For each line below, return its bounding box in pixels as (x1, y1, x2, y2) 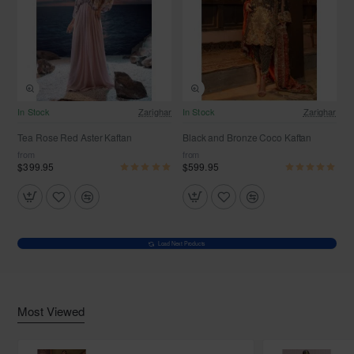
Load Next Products (157, 239, 206, 247)
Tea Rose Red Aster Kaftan (17, 130, 132, 145)
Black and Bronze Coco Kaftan (183, 130, 312, 145)
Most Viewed (17, 303, 85, 320)
